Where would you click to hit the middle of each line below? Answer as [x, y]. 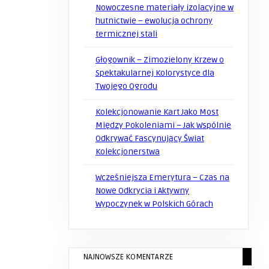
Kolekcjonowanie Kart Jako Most [157, 112]
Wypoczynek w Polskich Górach [154, 204]
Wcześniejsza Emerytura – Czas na [162, 177]
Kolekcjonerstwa [128, 152]
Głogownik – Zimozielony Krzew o [160, 60]
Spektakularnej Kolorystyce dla [155, 73]
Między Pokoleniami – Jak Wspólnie [163, 125]
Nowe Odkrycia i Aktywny [142, 191]
